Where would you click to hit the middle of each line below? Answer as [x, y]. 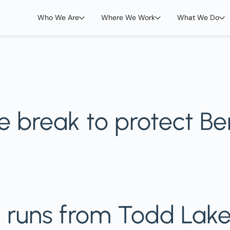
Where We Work [128, 17]
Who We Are [58, 17]
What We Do [198, 17]
